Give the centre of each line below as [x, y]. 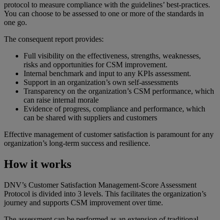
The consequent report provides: [54, 39]
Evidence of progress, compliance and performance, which [114, 109]
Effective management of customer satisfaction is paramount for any [109, 135]
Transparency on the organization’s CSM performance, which [119, 91]
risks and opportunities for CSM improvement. [96, 65]
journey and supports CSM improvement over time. [85, 202]
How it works [39, 164]
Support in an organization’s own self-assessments [101, 82]
